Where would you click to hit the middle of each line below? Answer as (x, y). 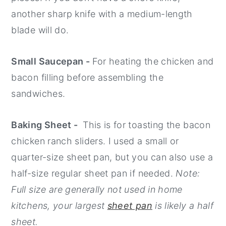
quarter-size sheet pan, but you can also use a (112, 157)
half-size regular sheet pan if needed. (94, 174)
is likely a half (183, 206)
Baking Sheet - (46, 125)
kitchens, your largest (59, 206)
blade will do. (40, 30)
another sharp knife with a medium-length (102, 14)
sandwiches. (38, 94)
